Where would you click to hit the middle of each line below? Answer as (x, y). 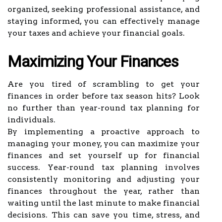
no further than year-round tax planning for (104, 108)
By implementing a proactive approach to (104, 132)
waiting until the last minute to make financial (104, 203)
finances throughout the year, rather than (104, 191)
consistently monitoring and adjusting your (104, 179)
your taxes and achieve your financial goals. (96, 33)
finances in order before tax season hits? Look (104, 96)
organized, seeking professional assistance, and (104, 9)
